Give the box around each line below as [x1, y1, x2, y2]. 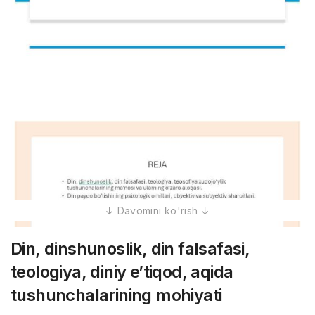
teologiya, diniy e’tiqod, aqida [11, 262, 233, 282]
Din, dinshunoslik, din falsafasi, [11, 238, 250, 259]
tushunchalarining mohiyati [11, 285, 222, 305]
